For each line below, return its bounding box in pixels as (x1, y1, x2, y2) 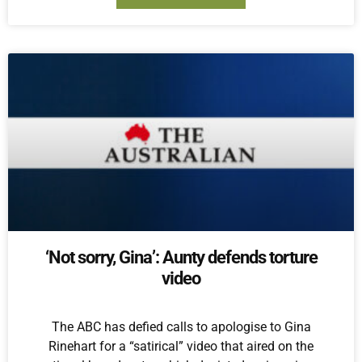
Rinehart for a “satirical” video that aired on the (48, 339, 314, 354)
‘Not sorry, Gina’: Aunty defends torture (44, 247, 318, 267)
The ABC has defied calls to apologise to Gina (51, 319, 311, 335)
